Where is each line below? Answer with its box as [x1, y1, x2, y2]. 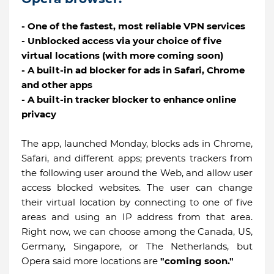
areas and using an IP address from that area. [21, 210, 253, 223]
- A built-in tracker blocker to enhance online [21, 93, 236, 105]
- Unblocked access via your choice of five [21, 34, 221, 46]
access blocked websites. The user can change [21, 181, 253, 193]
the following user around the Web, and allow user [21, 166, 253, 179]
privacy [21, 108, 56, 120]
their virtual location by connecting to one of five [21, 196, 253, 208]
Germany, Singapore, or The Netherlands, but [21, 240, 253, 252]
